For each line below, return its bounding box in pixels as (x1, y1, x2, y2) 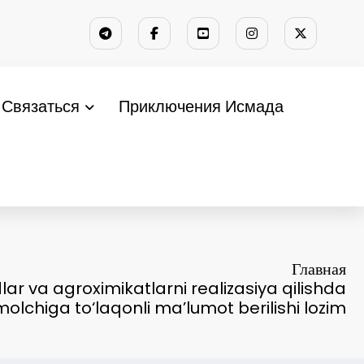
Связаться (2, 94, 80, 118)
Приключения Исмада (119, 94, 284, 118)
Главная (292, 257, 346, 280)
